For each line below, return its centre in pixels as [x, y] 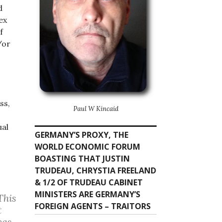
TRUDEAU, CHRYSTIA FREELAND [95, 170]
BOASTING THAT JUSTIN [82, 158]
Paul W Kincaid [96, 109]
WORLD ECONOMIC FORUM [87, 146]
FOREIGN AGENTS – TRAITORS [93, 206]
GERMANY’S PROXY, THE [82, 135]
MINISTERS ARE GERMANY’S [87, 194]
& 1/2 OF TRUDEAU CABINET [89, 182]
